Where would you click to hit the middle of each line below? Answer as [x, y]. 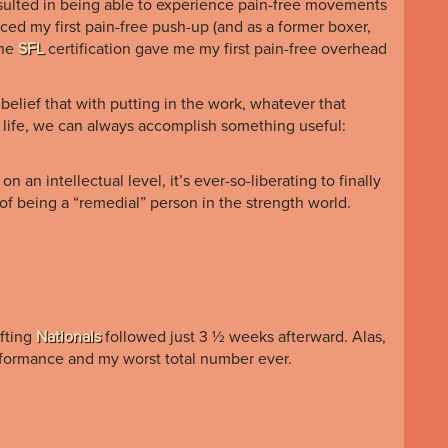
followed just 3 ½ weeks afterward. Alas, [243, 336]
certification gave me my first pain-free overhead [215, 48]
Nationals [68, 336]
